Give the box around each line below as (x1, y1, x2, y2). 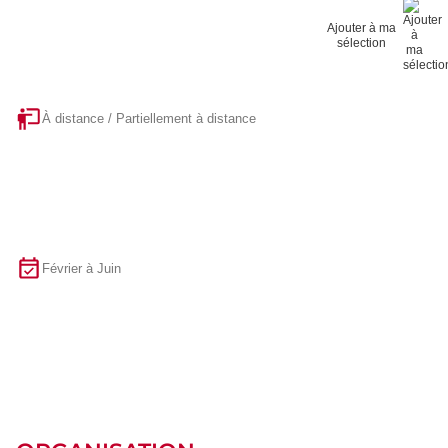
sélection (336, 35, 386, 50)
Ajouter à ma (326, 20, 396, 35)
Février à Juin (41, 261, 121, 277)
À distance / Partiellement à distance (41, 111, 256, 127)
